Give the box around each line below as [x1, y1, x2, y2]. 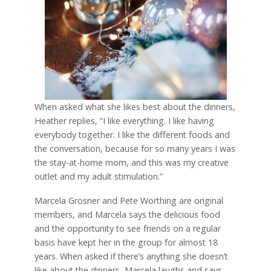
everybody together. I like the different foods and [34, 128, 230, 140]
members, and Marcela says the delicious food [34, 209, 220, 221]
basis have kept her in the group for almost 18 [34, 237, 218, 249]
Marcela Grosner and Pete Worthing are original [34, 195, 223, 207]
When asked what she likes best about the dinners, [34, 100, 235, 113]
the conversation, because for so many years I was [34, 142, 235, 154]
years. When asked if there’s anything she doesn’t [34, 250, 228, 263]
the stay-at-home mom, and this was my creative [34, 156, 229, 168]
